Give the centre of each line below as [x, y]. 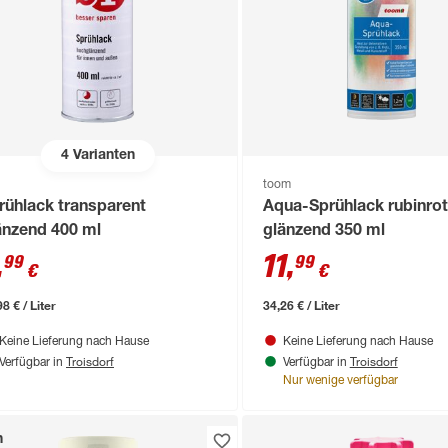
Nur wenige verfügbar [340, 381]
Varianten [101, 155]
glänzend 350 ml [323, 232]
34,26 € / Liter [301, 305]
